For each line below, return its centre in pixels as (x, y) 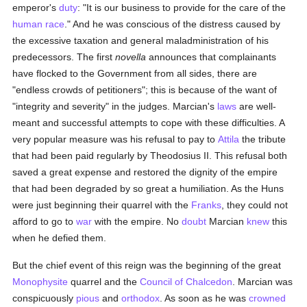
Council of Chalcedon (186, 282)
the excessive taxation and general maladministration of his (141, 40)
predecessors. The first (64, 57)
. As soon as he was (205, 298)
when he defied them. (60, 238)
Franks (207, 205)
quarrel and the (104, 282)
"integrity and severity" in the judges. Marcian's (115, 106)
